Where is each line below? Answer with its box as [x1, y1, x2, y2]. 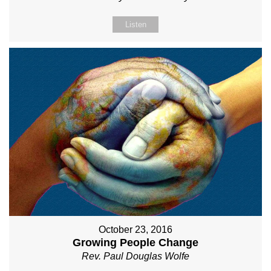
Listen [125, 19, 146, 29]
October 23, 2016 [99, 224, 172, 235]
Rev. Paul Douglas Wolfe [82, 251, 189, 262]
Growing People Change [73, 237, 198, 249]
